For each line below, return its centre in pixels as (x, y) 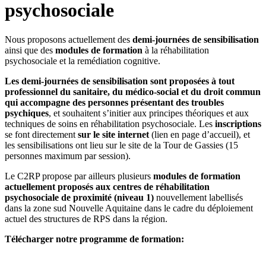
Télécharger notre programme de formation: (94, 239)
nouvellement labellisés (198, 197)
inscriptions (238, 123)
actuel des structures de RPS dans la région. (86, 218)
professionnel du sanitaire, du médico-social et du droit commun (133, 91)
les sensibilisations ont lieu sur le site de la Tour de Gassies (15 (121, 145)
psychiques (27, 113)
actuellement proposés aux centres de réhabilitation (107, 186)
